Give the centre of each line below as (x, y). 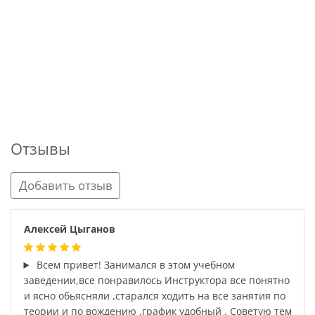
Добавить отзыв (65, 186)
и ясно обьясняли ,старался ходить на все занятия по (154, 296)
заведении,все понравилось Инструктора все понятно (156, 280)
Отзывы (40, 149)
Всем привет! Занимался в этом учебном (135, 265)
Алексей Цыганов (69, 229)
